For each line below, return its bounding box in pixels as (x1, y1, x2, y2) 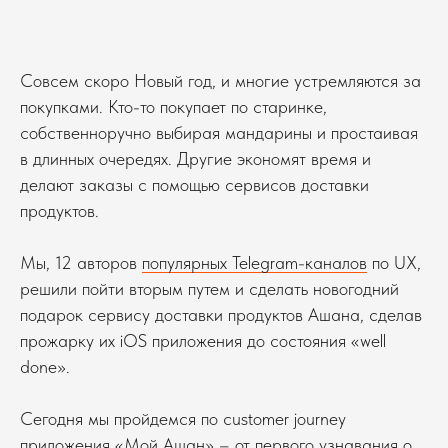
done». (20, 356, 70, 377)
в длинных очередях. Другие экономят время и (20, 148, 371, 169)
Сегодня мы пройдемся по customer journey (20, 408, 346, 429)
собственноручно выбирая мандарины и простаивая (20, 122, 418, 143)
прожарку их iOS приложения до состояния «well (20, 330, 386, 351)
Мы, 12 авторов (20, 252, 142, 273)
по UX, (367, 252, 421, 273)
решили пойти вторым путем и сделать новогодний (20, 278, 399, 299)
